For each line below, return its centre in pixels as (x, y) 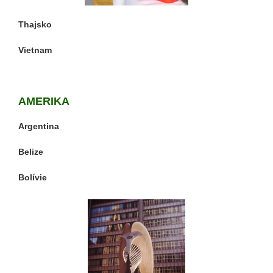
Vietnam (35, 50)
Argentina (39, 126)
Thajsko (35, 25)
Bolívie (33, 178)
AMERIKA (44, 101)
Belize (31, 152)
